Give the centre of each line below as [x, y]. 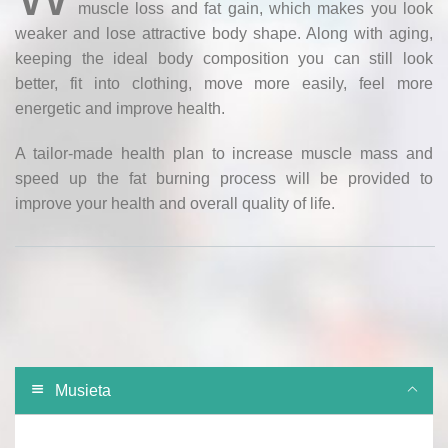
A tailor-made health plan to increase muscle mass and [224, 153]
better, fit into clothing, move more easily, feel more [224, 83]
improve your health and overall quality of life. [175, 203]
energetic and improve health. [120, 108]
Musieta [83, 390]
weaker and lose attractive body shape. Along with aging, [224, 33]
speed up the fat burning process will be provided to [224, 178]
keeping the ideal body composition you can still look [224, 58]
